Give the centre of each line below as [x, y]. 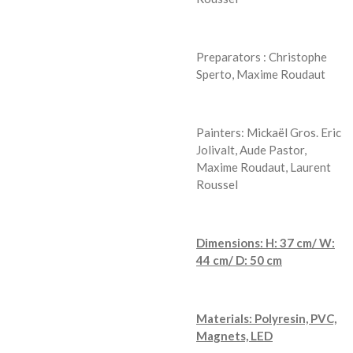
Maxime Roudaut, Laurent [264, 167]
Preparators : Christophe [262, 56]
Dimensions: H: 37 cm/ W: [266, 242]
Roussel [217, 184]
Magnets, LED [234, 335]
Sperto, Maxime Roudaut [261, 74]
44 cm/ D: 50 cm [239, 260]
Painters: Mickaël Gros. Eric [269, 132]
